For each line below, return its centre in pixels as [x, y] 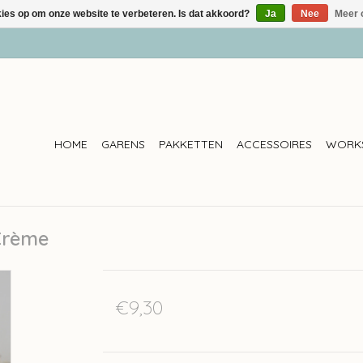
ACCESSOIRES [274, 144]
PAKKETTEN [191, 144]
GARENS [123, 144]
